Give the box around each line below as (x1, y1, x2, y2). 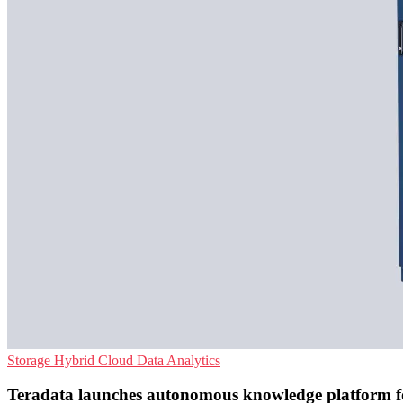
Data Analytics (137, 352, 220, 368)
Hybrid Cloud (54, 352, 137, 368)
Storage (7, 352, 54, 368)
